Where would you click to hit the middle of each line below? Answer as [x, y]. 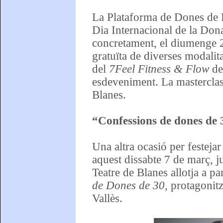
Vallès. [107, 198]
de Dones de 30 [128, 185]
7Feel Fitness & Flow [159, 69]
